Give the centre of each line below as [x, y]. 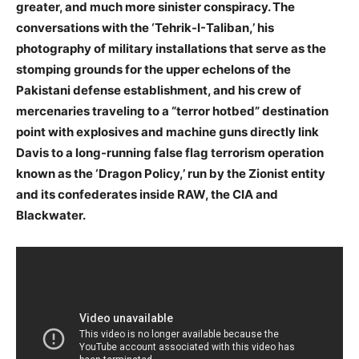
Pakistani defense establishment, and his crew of [159, 90]
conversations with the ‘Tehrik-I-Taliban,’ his [145, 27]
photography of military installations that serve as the [171, 48]
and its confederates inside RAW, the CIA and [147, 194]
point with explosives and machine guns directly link [167, 131]
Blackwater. [51, 215]
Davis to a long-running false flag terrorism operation [170, 152]
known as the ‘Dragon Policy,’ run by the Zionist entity [171, 173]
